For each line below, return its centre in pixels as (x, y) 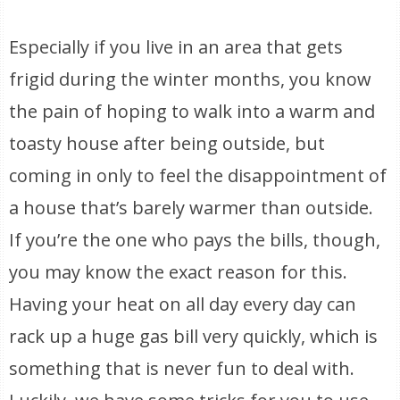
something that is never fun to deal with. (182, 368)
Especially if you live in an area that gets (176, 47)
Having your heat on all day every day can (183, 304)
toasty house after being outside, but (167, 143)
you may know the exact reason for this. (179, 272)
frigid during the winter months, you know (191, 79)
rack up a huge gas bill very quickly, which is (194, 336)
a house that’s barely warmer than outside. (192, 208)
